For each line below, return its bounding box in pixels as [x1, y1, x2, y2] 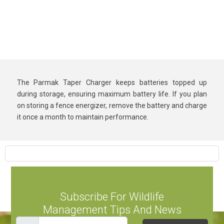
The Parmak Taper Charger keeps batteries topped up [16, 78, 207, 86]
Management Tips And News [42, 203, 181, 216]
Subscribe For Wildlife [60, 190, 164, 203]
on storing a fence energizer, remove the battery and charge [16, 101, 207, 109]
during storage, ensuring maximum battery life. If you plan [16, 90, 207, 98]
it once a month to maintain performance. [16, 113, 148, 121]
